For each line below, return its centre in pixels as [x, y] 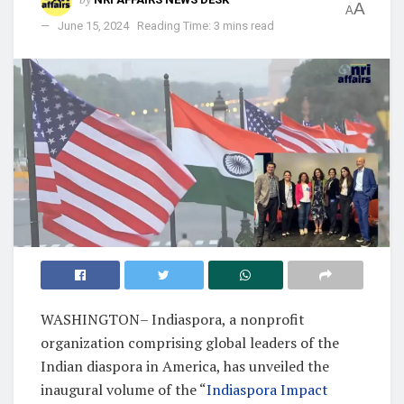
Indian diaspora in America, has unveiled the [185, 366]
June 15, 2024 [93, 25]
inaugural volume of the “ [124, 389]
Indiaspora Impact [267, 389]
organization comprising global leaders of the [190, 342]
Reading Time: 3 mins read [206, 25]
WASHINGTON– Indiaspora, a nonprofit [173, 319]
